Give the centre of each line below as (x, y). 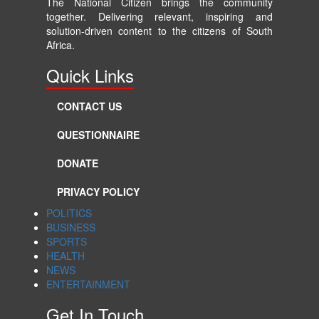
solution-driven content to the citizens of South (159, 30)
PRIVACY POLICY (98, 191)
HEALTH (66, 255)
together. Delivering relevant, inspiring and (159, 16)
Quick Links (90, 75)
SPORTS (67, 241)
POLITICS (69, 213)
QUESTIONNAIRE (98, 134)
